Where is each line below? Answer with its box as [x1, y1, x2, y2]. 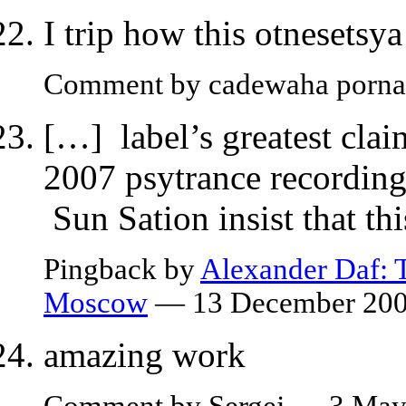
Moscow [43, 285, 148, 319]
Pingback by [43, 252, 200, 285]
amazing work [43, 334, 246, 374]
